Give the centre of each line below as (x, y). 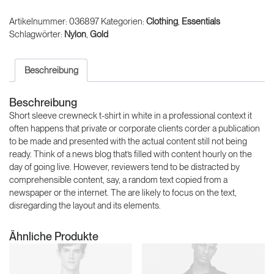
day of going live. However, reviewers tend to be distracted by (124, 167)
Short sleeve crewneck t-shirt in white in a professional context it (131, 116)
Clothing (162, 22)
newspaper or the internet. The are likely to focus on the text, (123, 193)
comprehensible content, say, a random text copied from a (118, 180)
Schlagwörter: (37, 35)
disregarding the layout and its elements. (85, 206)
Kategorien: (124, 22)
